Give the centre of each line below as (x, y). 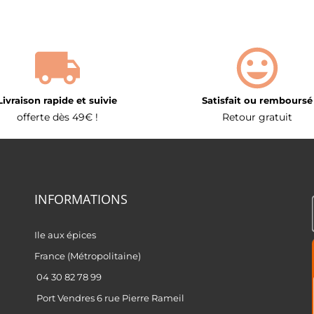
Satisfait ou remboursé (257, 101)
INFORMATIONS (81, 199)
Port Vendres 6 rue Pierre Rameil (110, 298)
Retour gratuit (257, 117)
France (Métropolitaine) (87, 256)
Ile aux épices (65, 235)
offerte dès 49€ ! (57, 117)
